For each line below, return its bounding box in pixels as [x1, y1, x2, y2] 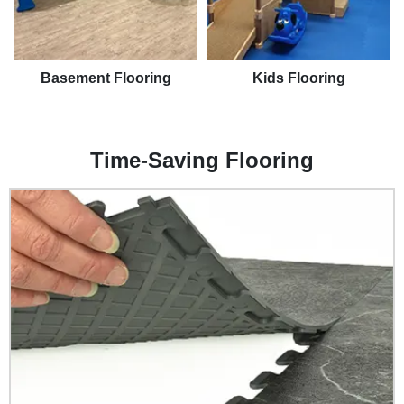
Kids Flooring [252, 70, 345, 86]
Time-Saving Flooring [90, 148, 314, 172]
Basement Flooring [40, 70, 171, 86]
